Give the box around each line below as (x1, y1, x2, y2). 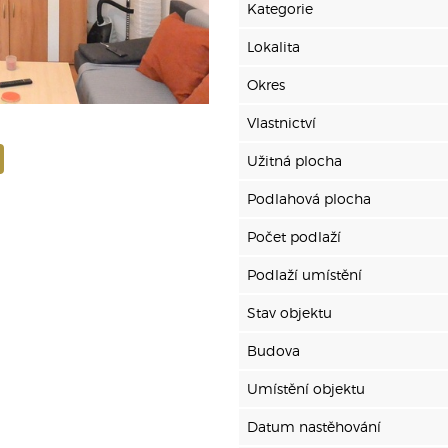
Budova (247, 342, 300, 359)
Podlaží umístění (247, 266, 362, 283)
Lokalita (247, 38, 300, 55)
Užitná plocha (247, 152, 342, 169)
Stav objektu (247, 304, 332, 321)
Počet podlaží (247, 228, 341, 245)
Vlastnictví (247, 114, 316, 131)
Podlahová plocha (247, 190, 371, 207)
